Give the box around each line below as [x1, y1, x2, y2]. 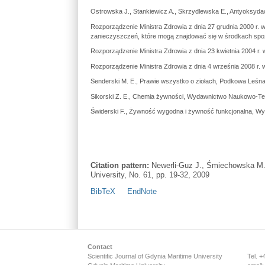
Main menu [78, 219, 117, 228]
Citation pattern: [90, 161, 149, 170]
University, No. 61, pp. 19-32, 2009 [90, 170, 209, 180]
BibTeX [90, 187, 115, 196]
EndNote [127, 187, 157, 196]
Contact [87, 243, 112, 250]
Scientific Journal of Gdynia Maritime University [87, 252, 222, 260]
